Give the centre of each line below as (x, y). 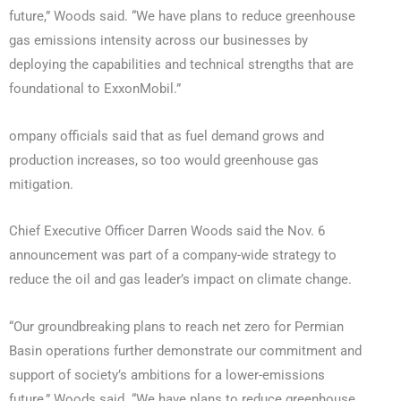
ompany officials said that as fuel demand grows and (166, 136)
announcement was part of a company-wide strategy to (173, 256)
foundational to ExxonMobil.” (95, 89)
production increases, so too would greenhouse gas (164, 160)
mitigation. (41, 184)
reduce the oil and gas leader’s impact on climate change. (180, 280)
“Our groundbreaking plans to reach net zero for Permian (176, 326)
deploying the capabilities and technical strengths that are (181, 65)
